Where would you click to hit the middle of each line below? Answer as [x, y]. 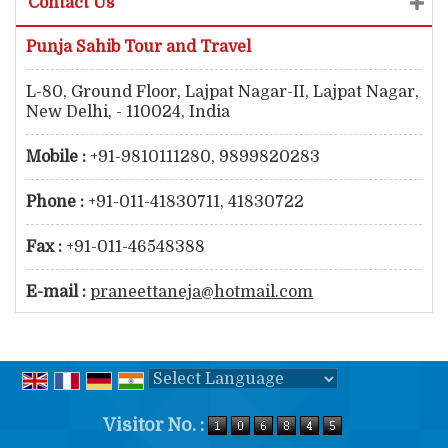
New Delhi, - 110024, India [128, 112]
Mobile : [56, 157]
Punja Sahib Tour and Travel [138, 47]
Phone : [55, 202]
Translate [326, 404]
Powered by [195, 404]
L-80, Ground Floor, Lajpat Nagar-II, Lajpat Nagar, [222, 92]
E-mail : [56, 292]
